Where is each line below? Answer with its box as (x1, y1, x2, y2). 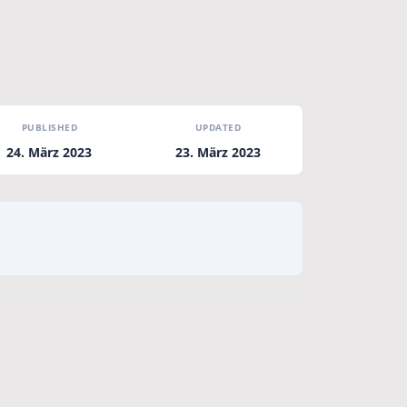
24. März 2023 (6, 144, 93, 161)
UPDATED (194, 121, 241, 134)
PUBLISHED (21, 121, 77, 134)
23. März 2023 (174, 144, 261, 161)
